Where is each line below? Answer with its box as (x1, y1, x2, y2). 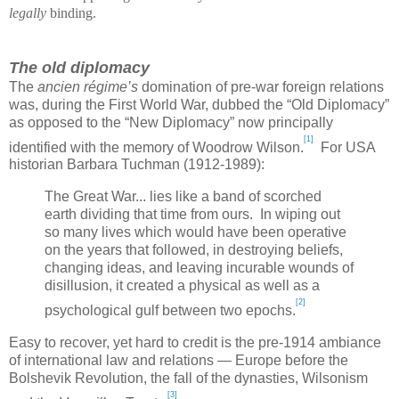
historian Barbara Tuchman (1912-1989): (9, 157, 265, 173)
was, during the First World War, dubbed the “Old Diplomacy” (9, 96, 389, 112)
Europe (235, 352, 281, 368)
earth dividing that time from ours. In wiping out (45, 207, 340, 223)
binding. (46, 4, 103, 20)
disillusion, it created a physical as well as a (45, 278, 320, 294)
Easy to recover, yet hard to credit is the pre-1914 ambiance (9, 334, 381, 350)
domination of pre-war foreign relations (138, 78, 384, 94)
